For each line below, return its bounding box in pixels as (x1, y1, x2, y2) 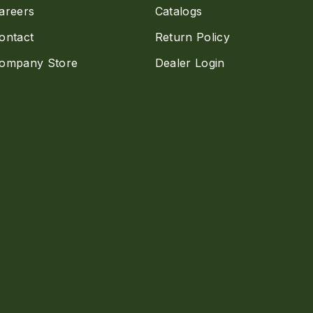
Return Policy (154, 30, 230, 44)
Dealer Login (154, 56, 225, 70)
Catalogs (154, 4, 203, 18)
